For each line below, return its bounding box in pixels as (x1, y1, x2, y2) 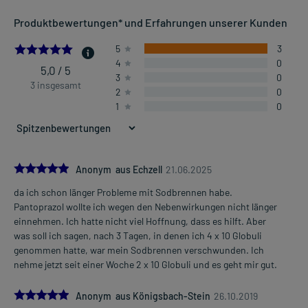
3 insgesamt (30, 79, 82, 91)
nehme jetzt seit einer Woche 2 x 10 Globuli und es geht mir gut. (14, 258, 277, 271)
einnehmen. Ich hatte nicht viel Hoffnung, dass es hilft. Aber (14, 215, 266, 228)
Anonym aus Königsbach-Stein (76, 290, 210, 302)
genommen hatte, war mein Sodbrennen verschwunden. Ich (14, 244, 264, 256)
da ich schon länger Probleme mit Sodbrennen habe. (14, 186, 232, 199)
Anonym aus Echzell (76, 164, 162, 176)
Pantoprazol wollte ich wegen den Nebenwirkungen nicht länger (14, 201, 277, 213)
